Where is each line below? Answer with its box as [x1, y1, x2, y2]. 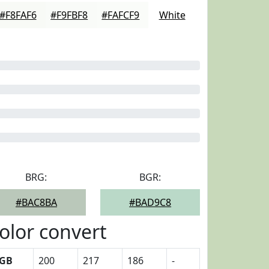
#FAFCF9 [101, 8, 140, 22]
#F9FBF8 [50, 8, 88, 22]
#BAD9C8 [129, 196, 172, 209]
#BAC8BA [15, 196, 57, 209]
